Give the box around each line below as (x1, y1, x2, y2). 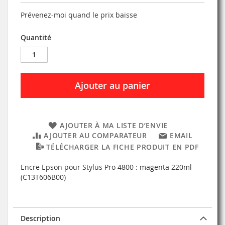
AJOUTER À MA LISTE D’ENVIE (59, 120, 168, 130)
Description (21, 213, 60, 223)
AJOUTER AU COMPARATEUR (44, 130, 147, 140)
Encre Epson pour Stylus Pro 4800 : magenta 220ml (21, 162, 192, 172)
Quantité (21, 32, 51, 42)
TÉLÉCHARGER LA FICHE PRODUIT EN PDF (46, 142, 199, 152)
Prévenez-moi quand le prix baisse (21, 10, 137, 20)
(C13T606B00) (21, 172, 66, 182)
